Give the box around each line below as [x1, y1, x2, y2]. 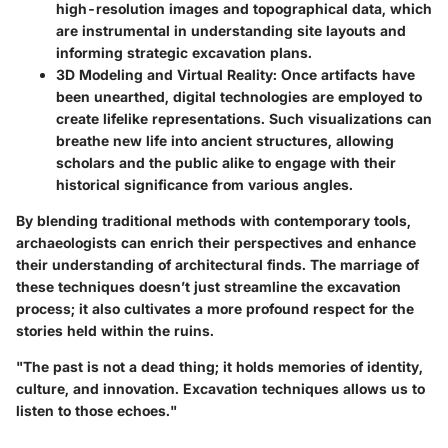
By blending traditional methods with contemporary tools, [16, 211, 411, 229]
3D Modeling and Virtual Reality [56, 65, 273, 83]
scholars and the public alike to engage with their [56, 153, 396, 171]
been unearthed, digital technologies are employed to [56, 87, 422, 105]
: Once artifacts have [273, 65, 415, 83]
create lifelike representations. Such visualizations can [56, 109, 432, 127]
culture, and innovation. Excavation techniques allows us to [16, 379, 425, 397]
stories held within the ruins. [16, 321, 214, 339]
